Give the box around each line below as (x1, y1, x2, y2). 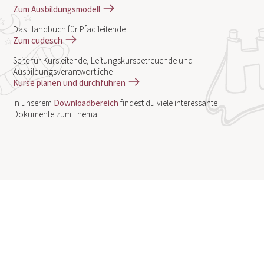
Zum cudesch (13, 35, 63, 47)
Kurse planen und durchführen (13, 77, 126, 89)
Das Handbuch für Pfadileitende (13, 24, 126, 35)
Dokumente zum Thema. (13, 108, 100, 120)
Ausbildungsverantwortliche (13, 66, 113, 78)
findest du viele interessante (118, 97, 218, 109)
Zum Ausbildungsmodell (13, 4, 101, 15)
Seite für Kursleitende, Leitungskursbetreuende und (13, 55, 193, 67)
